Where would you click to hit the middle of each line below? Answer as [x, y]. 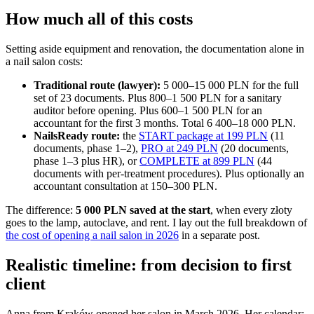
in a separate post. [219, 235]
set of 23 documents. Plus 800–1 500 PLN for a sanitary [158, 98]
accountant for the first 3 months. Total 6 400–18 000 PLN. [165, 123]
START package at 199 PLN [203, 136]
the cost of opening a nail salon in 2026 [92, 235]
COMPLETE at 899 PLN [197, 161]
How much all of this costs [99, 19]
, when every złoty [251, 210]
